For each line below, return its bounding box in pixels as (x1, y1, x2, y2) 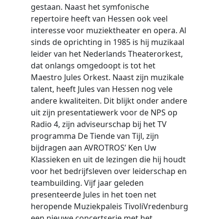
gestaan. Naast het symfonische (30, 1, 149, 12)
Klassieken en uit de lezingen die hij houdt (30, 154, 186, 165)
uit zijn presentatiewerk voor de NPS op (30, 107, 177, 118)
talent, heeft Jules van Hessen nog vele (30, 84, 173, 94)
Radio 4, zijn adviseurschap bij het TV (30, 119, 167, 130)
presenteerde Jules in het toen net (30, 189, 156, 200)
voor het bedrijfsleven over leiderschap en (30, 166, 187, 176)
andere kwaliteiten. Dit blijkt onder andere (30, 95, 187, 106)
